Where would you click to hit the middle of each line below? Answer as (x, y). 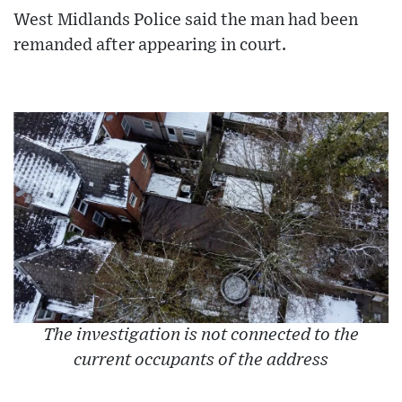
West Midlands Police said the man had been (186, 21)
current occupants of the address (201, 361)
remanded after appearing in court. (150, 46)
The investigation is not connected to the (201, 336)
